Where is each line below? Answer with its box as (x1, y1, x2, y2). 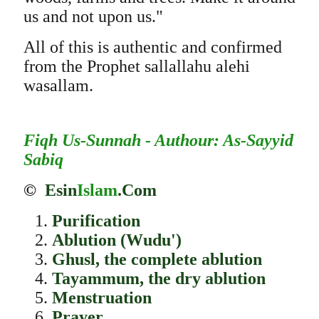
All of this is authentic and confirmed (23, 38, 282, 56)
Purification (51, 211, 140, 230)
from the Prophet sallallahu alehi (23, 57, 250, 75)
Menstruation (51, 288, 152, 307)
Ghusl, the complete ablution (51, 250, 262, 268)
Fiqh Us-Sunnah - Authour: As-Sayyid (23, 131, 293, 150)
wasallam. (23, 76, 93, 95)
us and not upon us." (23, 7, 163, 26)
